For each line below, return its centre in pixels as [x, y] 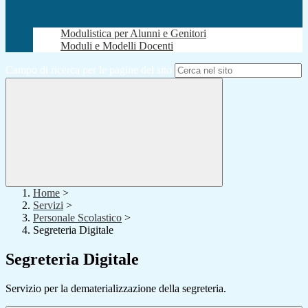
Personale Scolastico [77, 218]
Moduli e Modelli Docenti [117, 46]
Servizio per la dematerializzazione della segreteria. [116, 289]
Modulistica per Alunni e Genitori [133, 34]
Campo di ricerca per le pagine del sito [89, 70]
